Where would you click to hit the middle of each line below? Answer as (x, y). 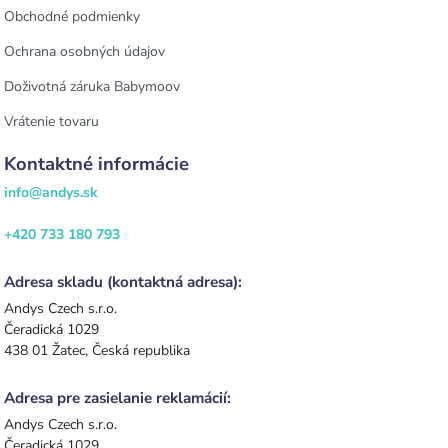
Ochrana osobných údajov (84, 52)
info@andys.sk (51, 193)
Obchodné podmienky (72, 17)
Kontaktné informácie (96, 164)
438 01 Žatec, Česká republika (97, 351)
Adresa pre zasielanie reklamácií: (117, 398)
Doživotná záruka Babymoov (92, 87)
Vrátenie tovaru (51, 122)
